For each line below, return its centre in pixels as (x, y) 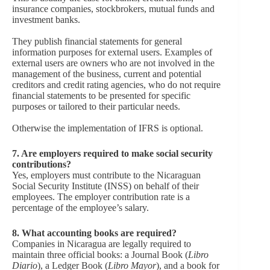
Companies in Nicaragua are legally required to (102, 243)
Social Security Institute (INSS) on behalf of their (105, 186)
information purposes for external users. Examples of (112, 52)
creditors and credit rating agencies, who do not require (116, 84)
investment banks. (46, 19)
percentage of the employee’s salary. (80, 207)
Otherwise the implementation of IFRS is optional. (108, 128)
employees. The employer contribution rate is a (101, 196)
